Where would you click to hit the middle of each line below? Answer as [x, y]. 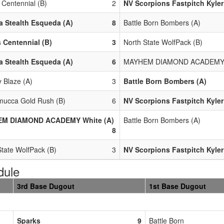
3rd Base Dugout [46, 186]
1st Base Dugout [177, 186]
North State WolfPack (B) [163, 42]
